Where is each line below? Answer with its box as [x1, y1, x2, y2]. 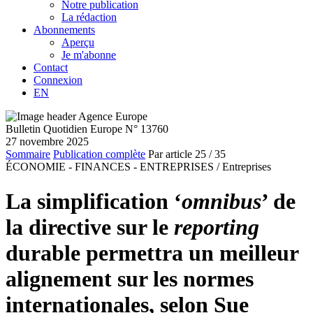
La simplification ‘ [6, 188, 182, 214]
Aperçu [61, 36, 94, 49]
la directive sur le [6, 214, 174, 240]
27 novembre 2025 [6, 136, 89, 148]
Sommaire [6, 148, 50, 161]
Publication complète [53, 148, 145, 161]
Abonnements [34, 24, 95, 36]
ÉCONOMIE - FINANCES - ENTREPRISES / [6, 161, 219, 173]
